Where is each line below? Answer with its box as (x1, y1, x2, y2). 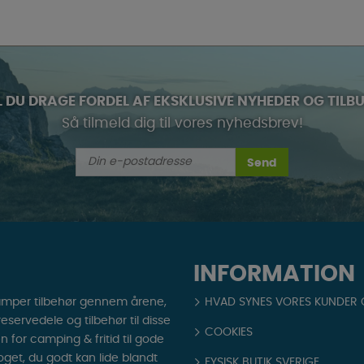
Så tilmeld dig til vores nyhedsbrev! (61, 116, 303, 130)
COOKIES (205, 327, 253, 339)
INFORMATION (193, 263, 355, 287)
